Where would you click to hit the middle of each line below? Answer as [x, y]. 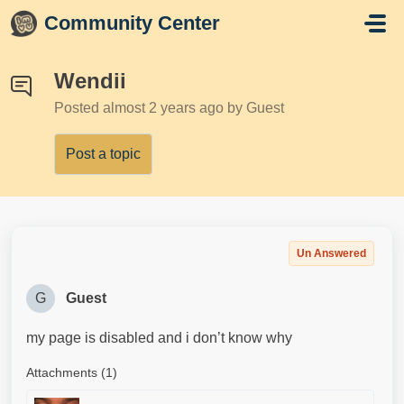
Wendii [90, 81]
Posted [78, 108]
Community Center [133, 23]
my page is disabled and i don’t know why [161, 338]
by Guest [256, 108]
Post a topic [103, 154]
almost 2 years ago [165, 108]
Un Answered [331, 253]
